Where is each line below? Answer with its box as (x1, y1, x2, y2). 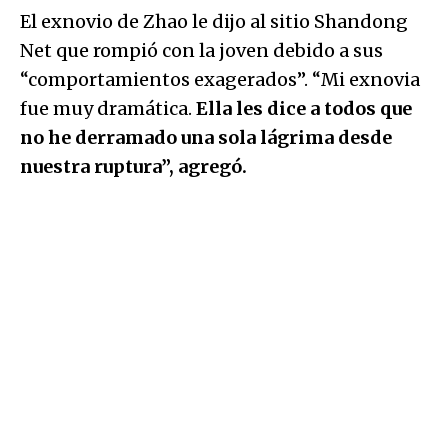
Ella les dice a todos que (196, 96, 412, 120)
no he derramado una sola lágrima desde (20, 125, 392, 149)
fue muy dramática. (20, 96, 196, 120)
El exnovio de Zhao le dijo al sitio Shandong (20, 9, 408, 33)
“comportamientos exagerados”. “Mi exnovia (20, 67, 420, 91)
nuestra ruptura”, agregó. (20, 154, 247, 178)
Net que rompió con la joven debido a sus (20, 38, 383, 62)
